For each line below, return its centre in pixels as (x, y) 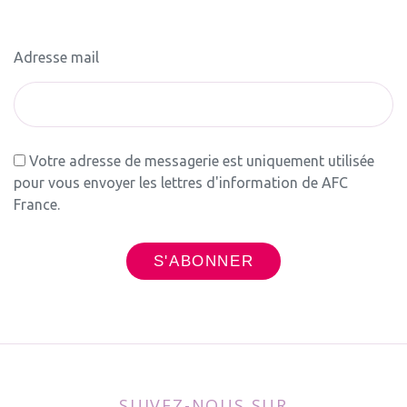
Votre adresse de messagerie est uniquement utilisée (200, 161)
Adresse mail (56, 57)
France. (37, 204)
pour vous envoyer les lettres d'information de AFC (181, 183)
